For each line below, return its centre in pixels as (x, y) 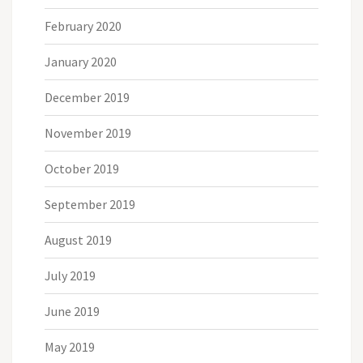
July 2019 (70, 275)
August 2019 (78, 239)
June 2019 (72, 311)
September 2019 (90, 204)
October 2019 (82, 168)
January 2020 (81, 61)
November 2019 (88, 132)
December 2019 (87, 97)
